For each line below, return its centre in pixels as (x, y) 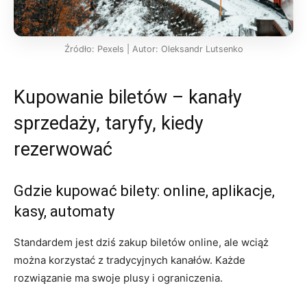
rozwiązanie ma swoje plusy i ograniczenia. (118, 278)
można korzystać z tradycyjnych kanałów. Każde (130, 260)
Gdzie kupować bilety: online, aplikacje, (144, 191)
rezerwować (63, 149)
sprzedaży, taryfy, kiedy (109, 123)
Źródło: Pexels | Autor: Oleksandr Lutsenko (153, 49)
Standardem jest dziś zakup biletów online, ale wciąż (141, 242)
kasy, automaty (64, 211)
